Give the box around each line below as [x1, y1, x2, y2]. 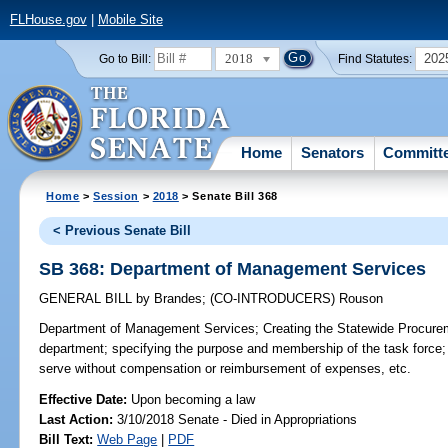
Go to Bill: [98, 52, 151, 65]
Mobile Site [97, 12, 163, 28]
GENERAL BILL [39, 291, 137, 307]
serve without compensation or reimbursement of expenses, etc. [39, 361, 412, 377]
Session [93, 189, 140, 202]
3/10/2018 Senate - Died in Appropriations [113, 411, 358, 427]
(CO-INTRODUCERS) [210, 291, 340, 307]
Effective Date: [39, 391, 132, 407]
